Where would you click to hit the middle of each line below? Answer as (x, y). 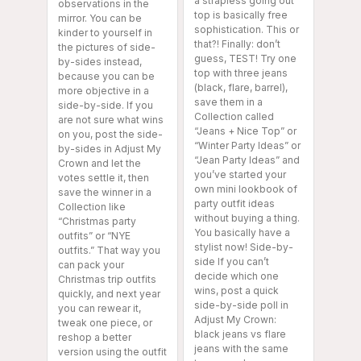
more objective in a (104, 91)
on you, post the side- (110, 135)
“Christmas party (97, 222)
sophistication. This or (247, 30)
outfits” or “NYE (94, 236)
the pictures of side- (107, 48)
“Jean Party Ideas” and (247, 160)
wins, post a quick (237, 291)
